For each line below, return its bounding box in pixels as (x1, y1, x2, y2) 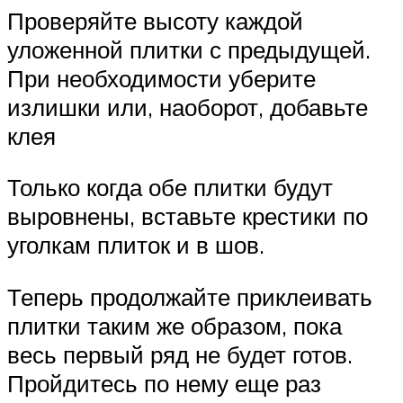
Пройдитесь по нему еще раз (7, 369, 321, 399)
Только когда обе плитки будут (7, 173, 333, 202)
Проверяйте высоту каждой (7, 5, 303, 35)
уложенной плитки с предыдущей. (7, 34, 371, 64)
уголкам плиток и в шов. (7, 230, 264, 260)
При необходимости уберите (7, 63, 316, 93)
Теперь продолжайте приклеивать (7, 282, 372, 312)
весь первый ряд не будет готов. (7, 340, 353, 370)
